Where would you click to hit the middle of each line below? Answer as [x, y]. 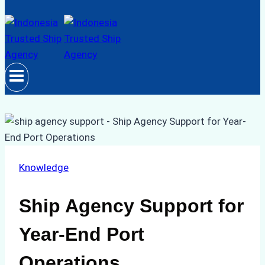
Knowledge [44, 167]
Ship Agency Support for [131, 206]
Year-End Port [82, 234]
